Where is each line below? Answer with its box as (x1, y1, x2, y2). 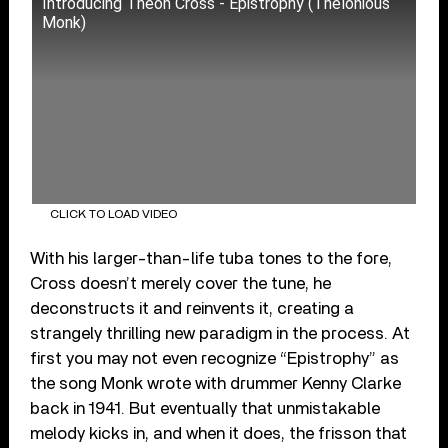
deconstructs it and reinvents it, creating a (30, 300, 355, 318)
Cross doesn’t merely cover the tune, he (30, 275, 332, 293)
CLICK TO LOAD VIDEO (49, 208, 177, 221)
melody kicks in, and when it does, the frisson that (30, 425, 408, 443)
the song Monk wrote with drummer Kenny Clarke (30, 375, 402, 393)
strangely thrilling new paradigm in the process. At (30, 325, 411, 343)
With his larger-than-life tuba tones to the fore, (30, 250, 393, 268)
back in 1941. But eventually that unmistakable (30, 400, 381, 418)
